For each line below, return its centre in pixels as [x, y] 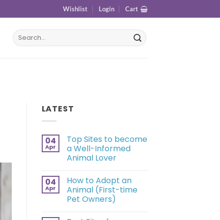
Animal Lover [91, 158]
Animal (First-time [102, 190]
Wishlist [75, 9]
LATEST [58, 109]
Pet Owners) [91, 199]
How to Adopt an [99, 180]
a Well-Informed [98, 148]
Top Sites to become [107, 139]
